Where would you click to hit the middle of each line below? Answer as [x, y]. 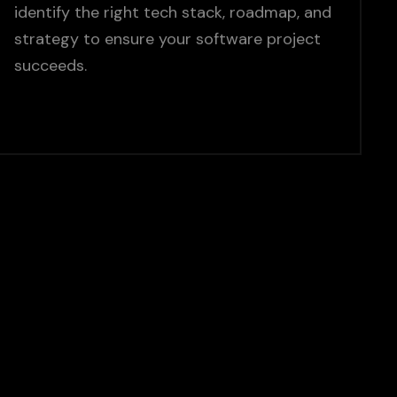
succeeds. [51, 66]
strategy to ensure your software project [168, 40]
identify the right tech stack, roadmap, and [173, 13]
